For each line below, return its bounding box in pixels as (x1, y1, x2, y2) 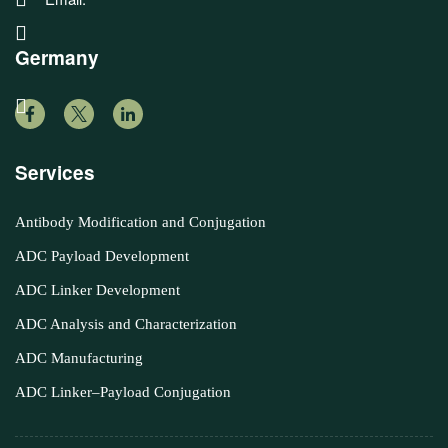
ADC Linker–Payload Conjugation (15, 383, 231, 400)
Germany (15, 44, 99, 71)
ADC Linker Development (15, 281, 180, 298)
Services (15, 158, 95, 186)
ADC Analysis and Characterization (15, 315, 237, 332)
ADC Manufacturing (15, 349, 143, 366)
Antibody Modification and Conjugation (15, 213, 266, 230)
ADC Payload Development (15, 247, 189, 264)
